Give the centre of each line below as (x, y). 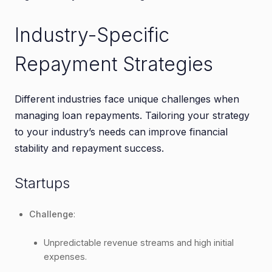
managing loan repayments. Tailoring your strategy (132, 115)
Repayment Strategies (114, 64)
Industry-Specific (92, 35)
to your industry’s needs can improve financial (121, 131)
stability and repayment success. (89, 148)
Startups (42, 183)
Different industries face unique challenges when (127, 99)
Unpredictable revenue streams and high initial (139, 242)
